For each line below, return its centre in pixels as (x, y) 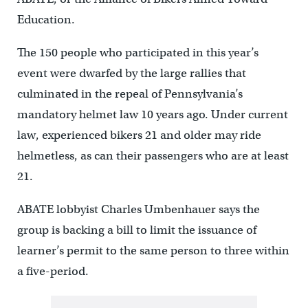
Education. (46, 20)
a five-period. (53, 271)
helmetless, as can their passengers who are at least (153, 156)
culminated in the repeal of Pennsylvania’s (130, 94)
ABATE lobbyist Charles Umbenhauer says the (138, 209)
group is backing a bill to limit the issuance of (136, 230)
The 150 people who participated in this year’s (137, 53)
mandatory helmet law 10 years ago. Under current (152, 114)
